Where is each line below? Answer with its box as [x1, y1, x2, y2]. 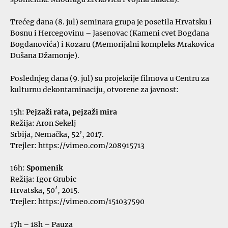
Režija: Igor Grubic [10, 174, 76, 184]
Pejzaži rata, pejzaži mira [24, 106, 117, 117]
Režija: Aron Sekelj [10, 118, 76, 128]
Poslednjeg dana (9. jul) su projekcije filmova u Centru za [10, 73, 209, 83]
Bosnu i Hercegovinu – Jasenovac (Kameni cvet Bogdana [10, 28, 209, 38]
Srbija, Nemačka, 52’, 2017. [10, 129, 104, 139]
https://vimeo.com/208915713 [38, 140, 145, 150]
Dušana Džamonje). [10, 50, 79, 61]
